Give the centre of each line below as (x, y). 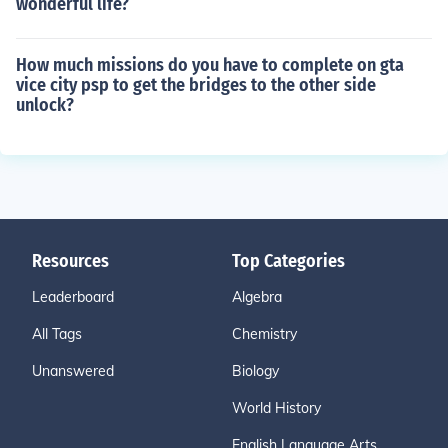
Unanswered (73, 371)
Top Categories (288, 261)
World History (276, 408)
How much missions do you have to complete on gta (210, 65)
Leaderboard (73, 297)
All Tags (57, 334)
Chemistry (264, 334)
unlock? (45, 105)
